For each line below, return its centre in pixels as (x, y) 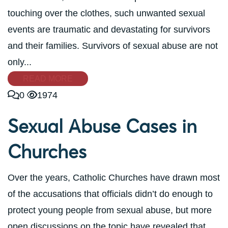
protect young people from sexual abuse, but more (110, 210)
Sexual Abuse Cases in (102, 126)
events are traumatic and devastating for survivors (109, 29)
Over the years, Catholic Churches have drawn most (114, 177)
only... (20, 62)
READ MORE (48, 78)
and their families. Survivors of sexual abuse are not (113, 46)
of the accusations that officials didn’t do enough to (110, 194)
